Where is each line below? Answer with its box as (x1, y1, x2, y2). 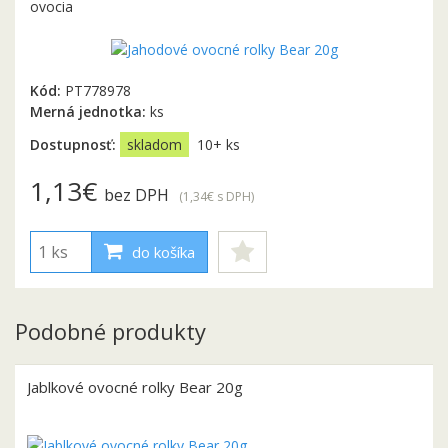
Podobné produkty (15, 315, 206, 346)
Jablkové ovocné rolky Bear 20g (27, 376, 243, 397)
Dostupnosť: (30, 134, 120, 154)
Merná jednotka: (30, 101, 150, 121)
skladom (127, 134, 182, 154)
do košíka (128, 242, 195, 263)
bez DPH (104, 183, 169, 206)
